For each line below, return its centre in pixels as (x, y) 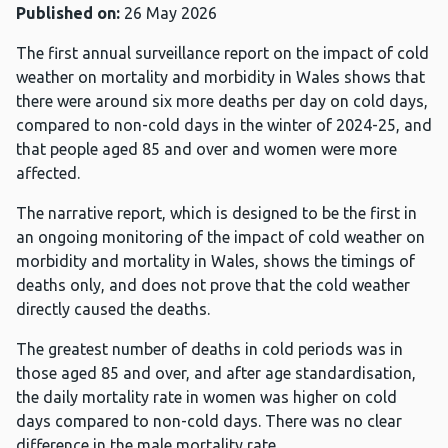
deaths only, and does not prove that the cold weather (213, 285)
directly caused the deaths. (113, 309)
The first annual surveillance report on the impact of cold (222, 53)
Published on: (70, 13)
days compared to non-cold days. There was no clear (209, 421)
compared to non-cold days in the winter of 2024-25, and (224, 125)
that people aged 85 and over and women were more (206, 149)
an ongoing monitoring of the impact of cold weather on (220, 237)
